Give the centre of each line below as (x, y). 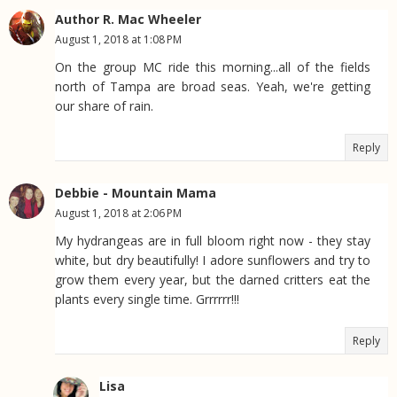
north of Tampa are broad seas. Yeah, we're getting (213, 87)
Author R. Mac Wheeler (128, 19)
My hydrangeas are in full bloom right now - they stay (213, 241)
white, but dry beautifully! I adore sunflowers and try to (213, 261)
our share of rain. (104, 106)
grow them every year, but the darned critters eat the (213, 280)
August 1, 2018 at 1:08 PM (118, 40)
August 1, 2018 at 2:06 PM (118, 214)
